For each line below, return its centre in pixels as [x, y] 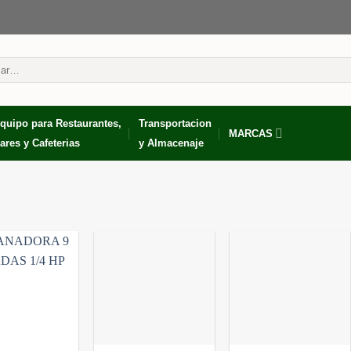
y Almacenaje [171, 143]
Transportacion [175, 123]
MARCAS [251, 133]
